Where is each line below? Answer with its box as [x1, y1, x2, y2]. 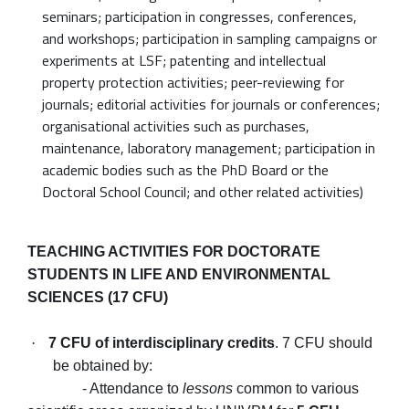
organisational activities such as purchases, [42, 115, 309, 138]
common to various [233, 381, 359, 397]
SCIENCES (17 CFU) [27, 289, 168, 306]
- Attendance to [82, 381, 183, 397]
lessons [183, 381, 233, 397]
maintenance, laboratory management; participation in [42, 137, 375, 160]
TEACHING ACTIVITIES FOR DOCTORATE [27, 244, 320, 260]
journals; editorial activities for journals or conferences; [42, 93, 380, 116]
